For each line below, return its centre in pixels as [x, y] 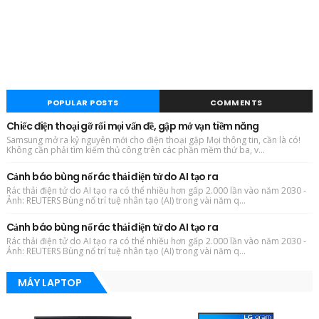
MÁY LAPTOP [49, 283]
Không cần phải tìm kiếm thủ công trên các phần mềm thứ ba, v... [135, 150]
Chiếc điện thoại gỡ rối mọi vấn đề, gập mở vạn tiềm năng [132, 126]
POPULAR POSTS [83, 103]
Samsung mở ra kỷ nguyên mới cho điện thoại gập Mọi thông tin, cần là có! [153, 140]
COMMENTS [236, 103]
